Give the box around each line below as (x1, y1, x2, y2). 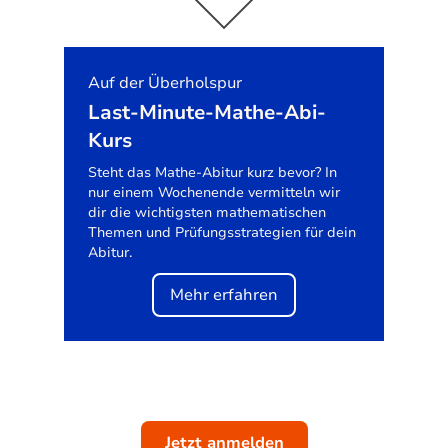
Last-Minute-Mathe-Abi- (88, 99, 326, 126)
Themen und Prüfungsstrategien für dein (88, 223, 356, 242)
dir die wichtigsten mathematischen (88, 203, 326, 222)
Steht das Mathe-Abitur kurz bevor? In (88, 163, 337, 182)
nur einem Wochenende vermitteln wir (88, 183, 340, 202)
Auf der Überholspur (88, 72, 242, 94)
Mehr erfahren (170, 284, 278, 306)
